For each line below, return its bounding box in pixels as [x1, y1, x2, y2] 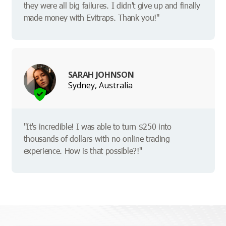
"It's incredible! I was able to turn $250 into [23, 121, 172, 132]
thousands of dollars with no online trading [23, 133, 170, 144]
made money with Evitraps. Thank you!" [23, 12, 159, 23]
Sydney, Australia [68, 79, 133, 91]
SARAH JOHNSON [68, 69, 134, 80]
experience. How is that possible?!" [23, 145, 142, 156]
